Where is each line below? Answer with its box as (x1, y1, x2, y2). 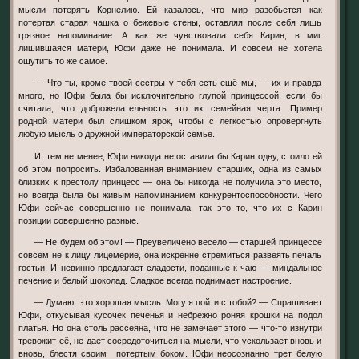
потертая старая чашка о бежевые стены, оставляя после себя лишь (18, 18, 322, 28)
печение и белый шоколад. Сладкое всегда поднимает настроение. (18, 275, 292, 285)
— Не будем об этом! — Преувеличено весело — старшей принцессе (34, 236, 44, 247)
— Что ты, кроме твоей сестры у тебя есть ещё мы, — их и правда (34, 78, 44, 88)
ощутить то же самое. (18, 56, 108, 67)
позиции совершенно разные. (18, 215, 139, 225)
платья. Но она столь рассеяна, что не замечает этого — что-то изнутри (18, 323, 322, 333)
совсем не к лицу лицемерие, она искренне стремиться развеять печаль (18, 249, 322, 260)
